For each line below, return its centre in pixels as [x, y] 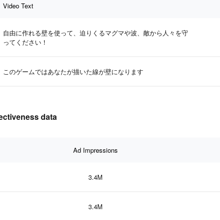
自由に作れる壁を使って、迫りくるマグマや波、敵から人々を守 [96, 32]
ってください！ [25, 42]
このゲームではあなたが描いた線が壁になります [73, 71]
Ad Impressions [95, 150]
